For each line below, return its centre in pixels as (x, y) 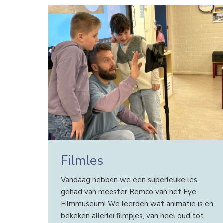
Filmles (82, 160)
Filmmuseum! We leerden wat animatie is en (137, 204)
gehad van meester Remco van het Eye (128, 192)
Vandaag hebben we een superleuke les (129, 180)
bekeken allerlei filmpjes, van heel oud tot (132, 216)
